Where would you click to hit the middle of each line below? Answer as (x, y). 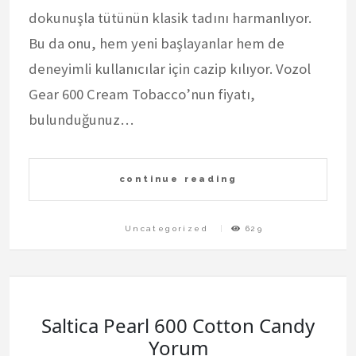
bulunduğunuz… (81, 119)
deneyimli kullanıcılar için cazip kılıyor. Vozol (170, 68)
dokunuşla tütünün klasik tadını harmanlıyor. (170, 17)
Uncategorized (166, 228)
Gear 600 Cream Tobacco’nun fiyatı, (142, 94)
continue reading (178, 178)
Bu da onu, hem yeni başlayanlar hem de (157, 43)
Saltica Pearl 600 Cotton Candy (178, 326)
